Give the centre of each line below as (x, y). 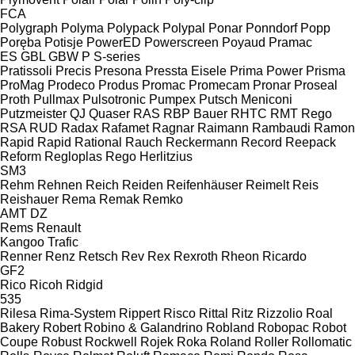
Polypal (184, 28)
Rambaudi (281, 128)
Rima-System (78, 313)
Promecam (219, 85)
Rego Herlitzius (149, 156)
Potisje (64, 42)
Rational (98, 142)
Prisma (326, 71)
